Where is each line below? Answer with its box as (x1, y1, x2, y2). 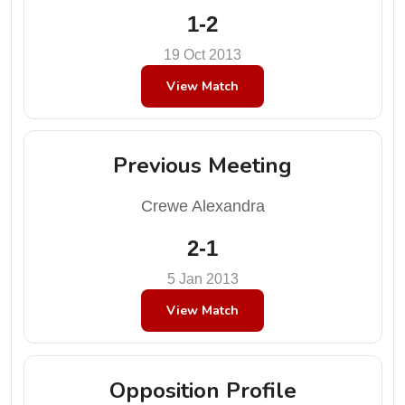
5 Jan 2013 (166, 271, 239, 287)
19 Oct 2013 (164, 46, 241, 62)
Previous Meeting (113, 151, 292, 180)
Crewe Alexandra (140, 197, 265, 215)
